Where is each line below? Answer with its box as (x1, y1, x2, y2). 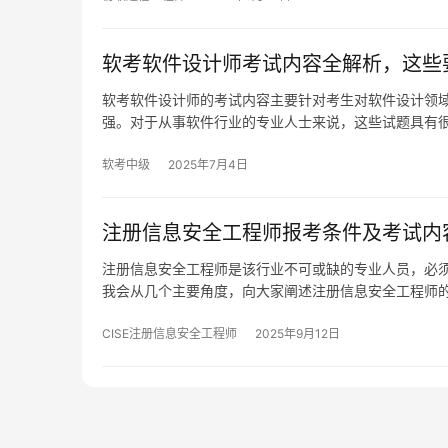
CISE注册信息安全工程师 (102, 326, 237, 342)
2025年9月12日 (255, 326, 340, 342)
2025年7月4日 (168, 157, 248, 173)
